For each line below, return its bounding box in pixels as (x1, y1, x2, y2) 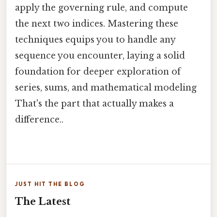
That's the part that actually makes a (15, 98, 174, 109)
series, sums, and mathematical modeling (15, 82, 197, 93)
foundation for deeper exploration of (15, 66, 181, 77)
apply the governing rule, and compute (15, 2, 188, 13)
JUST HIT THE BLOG (15, 181, 85, 188)
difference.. (15, 114, 63, 125)
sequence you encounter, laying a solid (15, 50, 185, 61)
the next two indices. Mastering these (15, 18, 178, 29)
